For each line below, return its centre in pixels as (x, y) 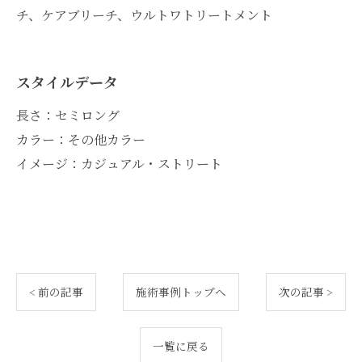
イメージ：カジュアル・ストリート (119, 163)
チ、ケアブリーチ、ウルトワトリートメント (144, 15)
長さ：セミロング (68, 115)
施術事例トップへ (181, 291)
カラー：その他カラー (81, 139)
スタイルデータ (67, 81)
